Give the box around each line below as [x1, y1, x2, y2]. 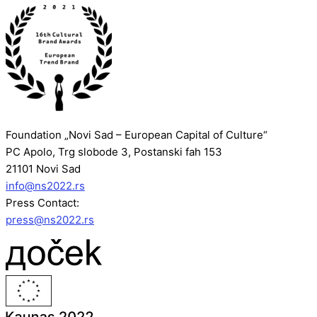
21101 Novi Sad [6, 162, 81, 176]
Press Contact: [6, 196, 79, 210]
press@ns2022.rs [6, 213, 94, 227]
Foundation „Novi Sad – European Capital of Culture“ [6, 128, 267, 142]
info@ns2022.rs [6, 179, 85, 193]
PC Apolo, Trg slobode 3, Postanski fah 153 [6, 145, 222, 159]
